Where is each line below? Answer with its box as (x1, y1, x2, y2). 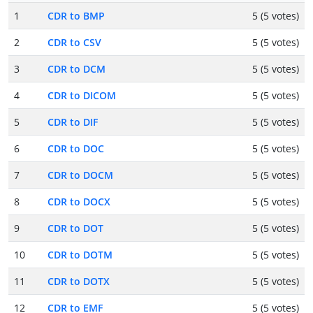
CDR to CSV (48, 36, 101, 50)
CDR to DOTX (48, 275, 110, 289)
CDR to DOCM (48, 168, 113, 182)
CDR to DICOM (48, 89, 116, 103)
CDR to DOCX (48, 195, 110, 209)
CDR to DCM (48, 62, 105, 76)
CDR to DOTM (48, 248, 112, 262)
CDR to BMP (48, 9, 105, 23)
